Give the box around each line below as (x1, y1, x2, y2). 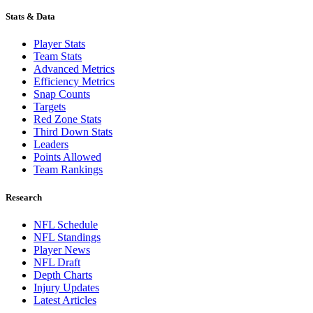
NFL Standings (34, 231, 101, 243)
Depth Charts (34, 268, 92, 281)
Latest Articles (34, 293, 96, 306)
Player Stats (34, 38, 85, 50)
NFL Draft (34, 256, 80, 268)
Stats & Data (6, 11, 55, 22)
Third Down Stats (34, 126, 112, 138)
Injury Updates (34, 281, 99, 293)
